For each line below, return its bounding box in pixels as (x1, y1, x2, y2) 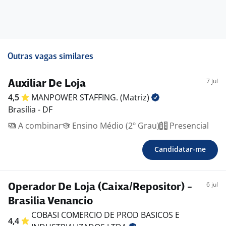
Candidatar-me (154, 144, 206, 154)
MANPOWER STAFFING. (31, 92, 120, 103)
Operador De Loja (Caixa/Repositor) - (8, 182, 192, 193)
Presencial (167, 120, 209, 131)
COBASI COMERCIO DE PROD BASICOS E (31, 209, 180, 220)
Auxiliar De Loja (8, 79, 86, 89)
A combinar (16, 120, 62, 131)
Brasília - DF (8, 104, 52, 115)
